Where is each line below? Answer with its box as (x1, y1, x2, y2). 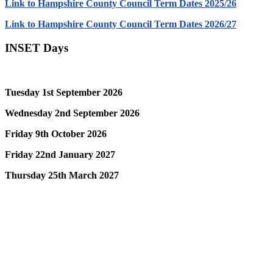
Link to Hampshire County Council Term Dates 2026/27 (5, 19, 236, 30)
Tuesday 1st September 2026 (5, 87, 122, 97)
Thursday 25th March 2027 (5, 169, 119, 180)
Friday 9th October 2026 (5, 128, 107, 139)
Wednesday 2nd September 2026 (5, 107, 140, 118)
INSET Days (5, 41, 68, 55)
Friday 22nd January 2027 (5, 149, 115, 160)
